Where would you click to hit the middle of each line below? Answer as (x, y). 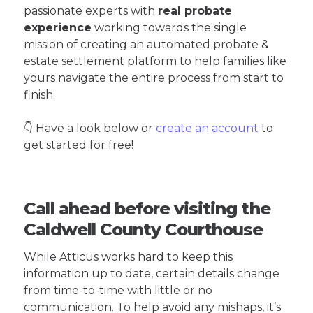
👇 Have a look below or (90, 129)
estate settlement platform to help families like (155, 61)
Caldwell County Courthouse (144, 230)
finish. (40, 95)
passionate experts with (91, 11)
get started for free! (79, 145)
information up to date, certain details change (152, 274)
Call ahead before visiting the (147, 209)
